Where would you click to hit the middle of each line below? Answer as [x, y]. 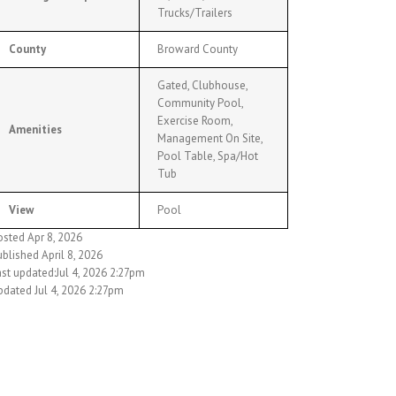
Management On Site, [210, 139]
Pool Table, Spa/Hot [207, 156]
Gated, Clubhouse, [202, 86]
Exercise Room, [195, 121]
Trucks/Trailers [194, 13]
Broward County [197, 49]
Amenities [35, 130]
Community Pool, [200, 103]
